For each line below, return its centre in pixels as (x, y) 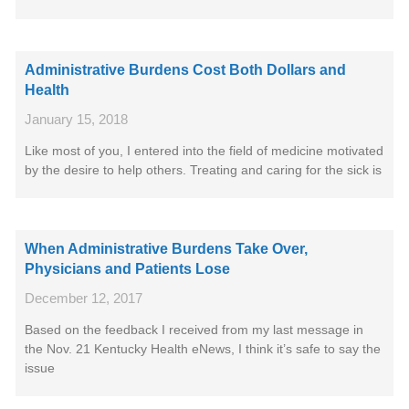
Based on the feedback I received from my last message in (194, 330)
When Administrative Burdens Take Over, (166, 249)
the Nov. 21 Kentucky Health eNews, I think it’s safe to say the (203, 349)
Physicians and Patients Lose (127, 269)
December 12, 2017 (84, 298)
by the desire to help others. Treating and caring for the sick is (203, 170)
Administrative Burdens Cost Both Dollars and (185, 70)
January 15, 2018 (76, 119)
